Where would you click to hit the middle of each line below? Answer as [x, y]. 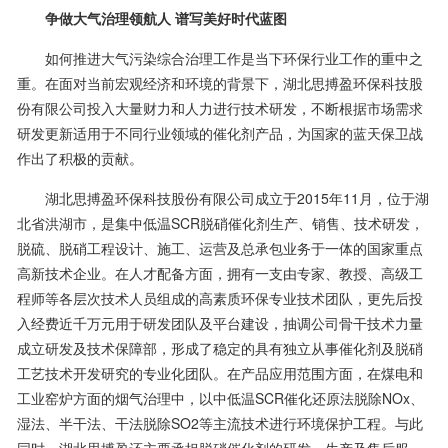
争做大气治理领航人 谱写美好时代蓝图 [165, 17]
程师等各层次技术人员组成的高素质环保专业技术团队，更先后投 [219, 297]
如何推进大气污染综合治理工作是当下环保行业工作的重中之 [219, 57]
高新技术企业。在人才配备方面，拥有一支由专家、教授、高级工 [219, 272]
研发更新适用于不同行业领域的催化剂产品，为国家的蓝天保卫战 [219, 132]
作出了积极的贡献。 [79, 157]
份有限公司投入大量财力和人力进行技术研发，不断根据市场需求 [219, 107]
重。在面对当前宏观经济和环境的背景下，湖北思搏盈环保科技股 [219, 82]
